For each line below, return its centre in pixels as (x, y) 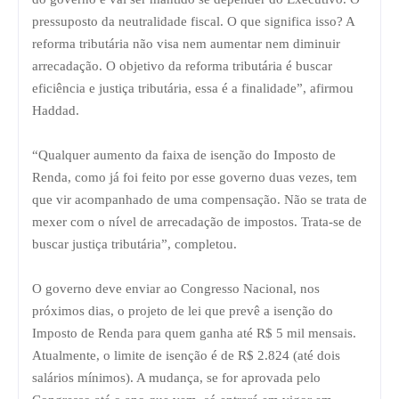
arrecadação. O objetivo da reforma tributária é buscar (182, 65)
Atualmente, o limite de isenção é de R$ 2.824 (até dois (186, 355)
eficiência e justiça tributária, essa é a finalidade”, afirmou (193, 88)
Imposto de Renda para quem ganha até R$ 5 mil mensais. (194, 333)
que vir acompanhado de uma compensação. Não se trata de (199, 199)
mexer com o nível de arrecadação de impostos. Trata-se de (197, 221)
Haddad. (56, 110)
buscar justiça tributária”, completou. (134, 244)
